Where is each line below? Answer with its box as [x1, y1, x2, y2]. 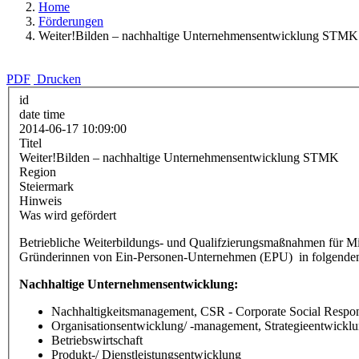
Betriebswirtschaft [51, 333, 143, 347]
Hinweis [19, 193, 62, 208]
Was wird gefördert [19, 208, 116, 222]
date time [19, 107, 65, 121]
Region [19, 164, 56, 179]
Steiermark [19, 179, 74, 193]
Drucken [37, 72, 81, 86]
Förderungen [38, 14, 103, 28]
